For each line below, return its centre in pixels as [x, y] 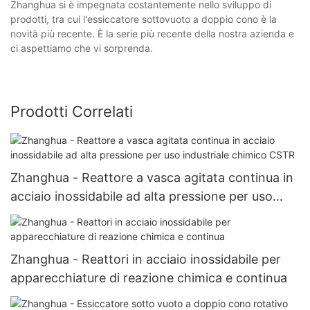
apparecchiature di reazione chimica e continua [149, 277]
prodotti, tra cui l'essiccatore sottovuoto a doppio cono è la [144, 19]
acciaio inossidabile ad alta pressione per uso [142, 196]
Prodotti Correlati [72, 112]
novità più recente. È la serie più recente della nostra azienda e [152, 34]
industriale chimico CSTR [83, 215]
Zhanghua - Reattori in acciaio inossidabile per [146, 259]
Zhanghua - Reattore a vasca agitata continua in [152, 177]
